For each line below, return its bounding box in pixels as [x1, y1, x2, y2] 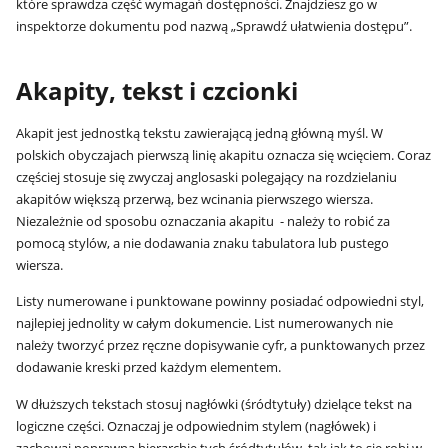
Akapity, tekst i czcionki [16, 75, 299, 108]
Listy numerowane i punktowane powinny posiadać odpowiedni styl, [16, 292, 425, 311]
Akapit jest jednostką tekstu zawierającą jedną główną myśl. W [16, 123, 384, 142]
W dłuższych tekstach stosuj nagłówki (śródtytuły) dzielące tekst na [16, 395, 413, 414]
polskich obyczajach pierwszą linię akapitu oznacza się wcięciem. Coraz [16, 145, 432, 164]
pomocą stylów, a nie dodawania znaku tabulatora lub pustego [16, 233, 390, 252]
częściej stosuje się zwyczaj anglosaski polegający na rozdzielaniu [16, 167, 398, 186]
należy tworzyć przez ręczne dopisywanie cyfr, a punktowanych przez [16, 336, 426, 355]
